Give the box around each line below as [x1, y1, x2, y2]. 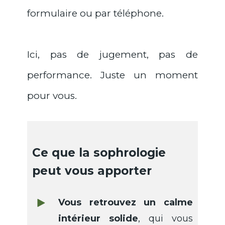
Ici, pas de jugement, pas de [27, 49, 198, 61]
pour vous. [27, 90, 79, 102]
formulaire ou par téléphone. [27, 8, 166, 20]
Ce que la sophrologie [32, 146, 166, 160]
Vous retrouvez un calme [58, 197, 193, 208]
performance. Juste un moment [27, 69, 198, 81]
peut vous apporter [32, 164, 152, 178]
